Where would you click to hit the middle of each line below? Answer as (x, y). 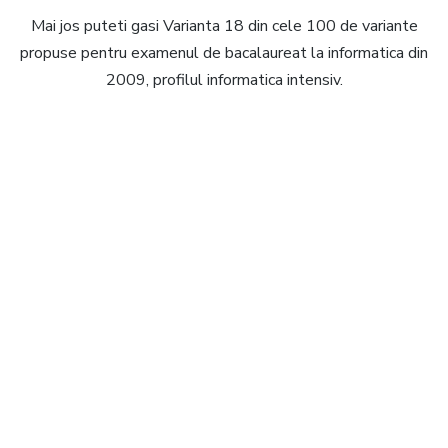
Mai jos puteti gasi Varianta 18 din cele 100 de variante (224, 26)
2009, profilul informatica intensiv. (224, 80)
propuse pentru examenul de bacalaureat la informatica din (224, 53)
